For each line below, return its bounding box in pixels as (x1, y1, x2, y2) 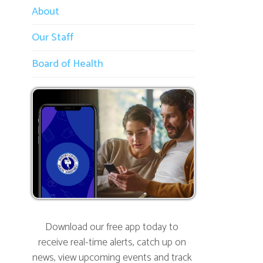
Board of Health (28, 21, 93, 38)
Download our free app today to (41, 167, 160, 183)
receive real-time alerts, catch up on (33, 180, 167, 197)
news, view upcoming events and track (28, 194, 172, 210)
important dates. (69, 208, 131, 224)
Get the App (75, 240, 125, 257)
